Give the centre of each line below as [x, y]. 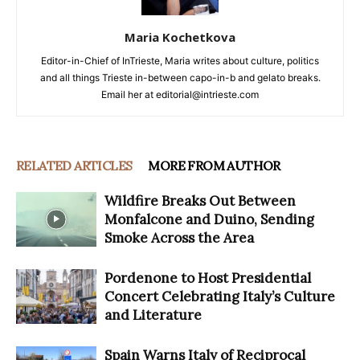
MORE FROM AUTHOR [214, 165]
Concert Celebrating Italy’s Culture [220, 296]
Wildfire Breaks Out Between [200, 200]
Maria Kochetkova [180, 37]
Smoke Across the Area [179, 237]
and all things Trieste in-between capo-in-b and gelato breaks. [180, 77]
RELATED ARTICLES [74, 165]
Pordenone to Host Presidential [208, 278]
